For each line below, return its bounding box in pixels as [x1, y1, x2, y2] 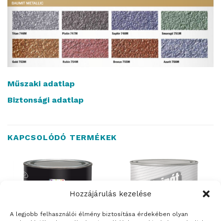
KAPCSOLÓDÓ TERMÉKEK [7, 133, 117, 143]
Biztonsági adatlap [7, 95, 83, 105]
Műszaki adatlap [7, 79, 74, 89]
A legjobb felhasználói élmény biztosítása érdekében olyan [10, 211, 188, 218]
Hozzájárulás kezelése [70, 189, 151, 199]
